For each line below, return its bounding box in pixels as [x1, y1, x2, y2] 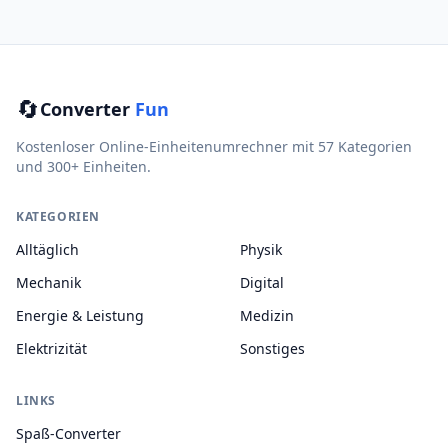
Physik [240, 240, 282, 259]
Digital [240, 273, 284, 292]
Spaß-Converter [16, 424, 121, 443]
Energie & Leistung [16, 306, 144, 325]
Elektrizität [16, 339, 87, 358]
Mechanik [16, 273, 81, 292]
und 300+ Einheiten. [16, 157, 151, 176]
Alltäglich [16, 240, 79, 259]
